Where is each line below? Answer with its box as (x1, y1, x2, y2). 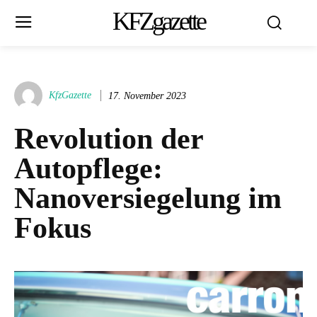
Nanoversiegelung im (14, 182, 282, 214)
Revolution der (14, 122, 203, 155)
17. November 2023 (108, 90, 186, 101)
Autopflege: (14, 152, 163, 185)
